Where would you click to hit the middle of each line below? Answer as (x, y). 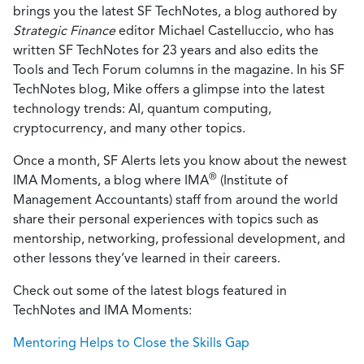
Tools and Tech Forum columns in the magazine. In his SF (179, 69)
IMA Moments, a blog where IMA (111, 180)
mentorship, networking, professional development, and (179, 238)
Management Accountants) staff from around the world (175, 199)
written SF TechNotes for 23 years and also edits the (166, 50)
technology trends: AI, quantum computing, (142, 108)
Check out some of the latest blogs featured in (150, 290)
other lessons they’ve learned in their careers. (147, 258)
